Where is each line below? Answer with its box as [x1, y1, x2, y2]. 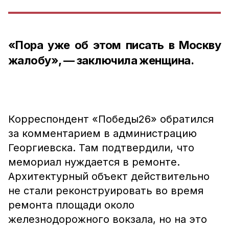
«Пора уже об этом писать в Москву [8, 38, 221, 52]
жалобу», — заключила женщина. [8, 54, 194, 67]
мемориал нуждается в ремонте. [8, 156, 180, 168]
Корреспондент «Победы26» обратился [8, 113, 214, 125]
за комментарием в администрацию [8, 127, 197, 140]
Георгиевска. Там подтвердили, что [8, 142, 194, 154]
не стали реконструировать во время [8, 185, 203, 197]
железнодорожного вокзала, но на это [8, 213, 207, 225]
